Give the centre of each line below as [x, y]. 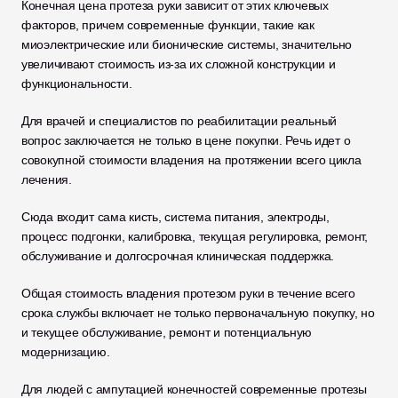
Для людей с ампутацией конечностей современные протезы [194, 389]
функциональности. [78, 84]
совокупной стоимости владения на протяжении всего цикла [191, 160]
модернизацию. [68, 352]
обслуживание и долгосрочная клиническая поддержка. [179, 256]
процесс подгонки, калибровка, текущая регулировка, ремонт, [195, 236]
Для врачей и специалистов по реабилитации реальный [179, 121]
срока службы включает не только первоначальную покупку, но [198, 313]
